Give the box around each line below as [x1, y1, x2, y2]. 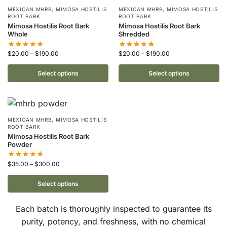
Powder [8, 140, 32, 148]
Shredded [119, 30, 149, 39]
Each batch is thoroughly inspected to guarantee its [15, 203, 212, 214]
